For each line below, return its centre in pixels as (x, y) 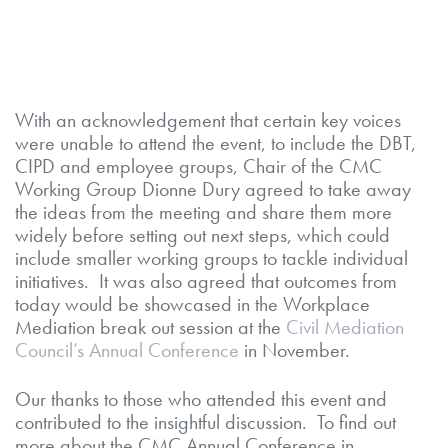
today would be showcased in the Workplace (192, 304)
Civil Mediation (345, 327)
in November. (294, 350)
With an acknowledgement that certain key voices (208, 120)
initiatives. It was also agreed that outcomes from (206, 281)
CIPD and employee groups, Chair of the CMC (198, 166)
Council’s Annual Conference (127, 350)
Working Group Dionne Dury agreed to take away (213, 189)
